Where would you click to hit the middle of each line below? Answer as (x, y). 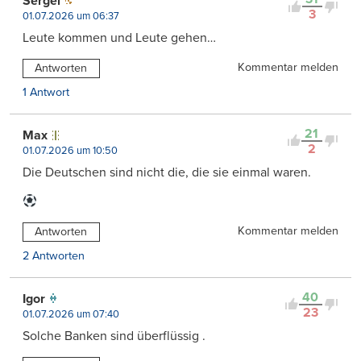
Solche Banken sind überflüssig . (114, 336)
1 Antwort (46, 92)
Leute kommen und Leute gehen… (119, 38)
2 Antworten (54, 255)
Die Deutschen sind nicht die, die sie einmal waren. (167, 172)
